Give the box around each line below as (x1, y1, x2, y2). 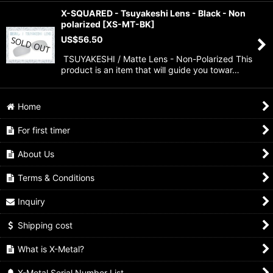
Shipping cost (18, 220, 73, 230)
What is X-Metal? (18, 244, 85, 254)
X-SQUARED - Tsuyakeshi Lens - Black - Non (61, 8, 246, 18)
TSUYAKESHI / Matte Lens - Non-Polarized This (61, 54, 252, 64)
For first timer (18, 125, 71, 135)
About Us (18, 149, 55, 159)
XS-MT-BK (106, 19, 151, 29)
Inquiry (18, 196, 46, 207)
